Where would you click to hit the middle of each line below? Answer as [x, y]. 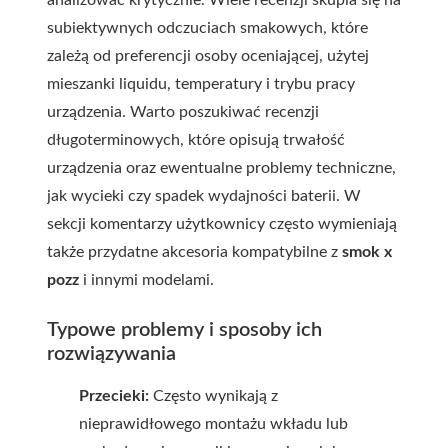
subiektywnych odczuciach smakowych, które [207, 28]
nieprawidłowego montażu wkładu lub [213, 424]
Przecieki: [114, 396]
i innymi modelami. [146, 280]
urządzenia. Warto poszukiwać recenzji [183, 112]
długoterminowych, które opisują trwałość [196, 140]
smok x [367, 252]
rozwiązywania [111, 354]
